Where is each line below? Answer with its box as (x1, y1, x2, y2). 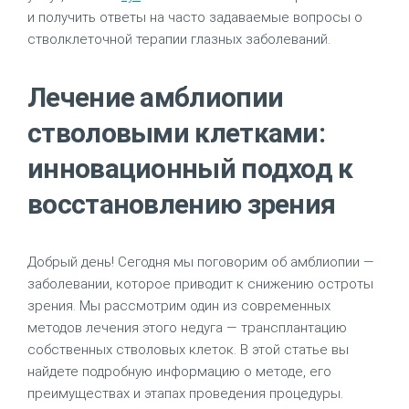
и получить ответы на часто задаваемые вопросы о (27, 9, 362, 26)
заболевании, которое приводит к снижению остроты (27, 276, 373, 292)
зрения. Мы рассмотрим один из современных (27, 298, 330, 314)
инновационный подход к (27, 152, 353, 184)
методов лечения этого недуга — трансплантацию (27, 320, 347, 336)
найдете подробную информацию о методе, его (27, 363, 331, 380)
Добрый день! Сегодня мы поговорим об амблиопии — (27, 254, 374, 270)
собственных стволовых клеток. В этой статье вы (27, 341, 349, 358)
